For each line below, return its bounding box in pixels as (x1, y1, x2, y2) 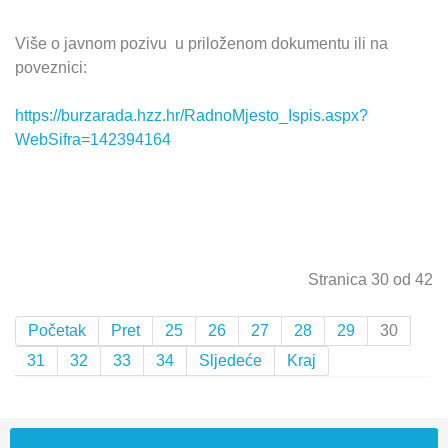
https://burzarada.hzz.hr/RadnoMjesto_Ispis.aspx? (15, 107, 368, 125)
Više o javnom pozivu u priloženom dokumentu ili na (15, 35, 392, 53)
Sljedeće (199, 352, 262, 370)
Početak (28, 322, 86, 340)
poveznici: (15, 59, 87, 77)
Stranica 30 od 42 (308, 271, 433, 289)
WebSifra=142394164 (15, 131, 171, 149)
